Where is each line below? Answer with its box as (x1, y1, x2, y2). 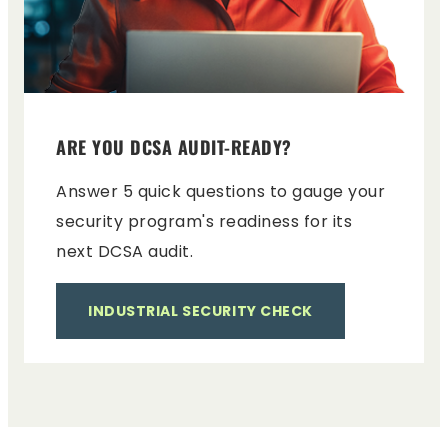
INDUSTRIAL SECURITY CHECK (88, 301, 313, 321)
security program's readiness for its (56, 210, 352, 233)
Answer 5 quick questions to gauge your (56, 180, 385, 203)
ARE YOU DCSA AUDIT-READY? (56, 134, 297, 160)
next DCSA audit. (56, 240, 193, 263)
